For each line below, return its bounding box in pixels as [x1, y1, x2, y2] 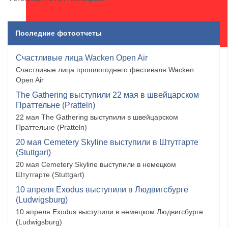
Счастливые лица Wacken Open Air [16, 53, 148, 63]
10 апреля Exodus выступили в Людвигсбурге [16, 185, 188, 194]
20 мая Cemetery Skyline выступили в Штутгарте [16, 138, 198, 147]
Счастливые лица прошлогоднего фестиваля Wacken [16, 66, 194, 74]
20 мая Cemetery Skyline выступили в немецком [16, 160, 176, 169]
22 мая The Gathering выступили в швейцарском [16, 113, 178, 122]
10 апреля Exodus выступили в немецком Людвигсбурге [16, 208, 203, 216]
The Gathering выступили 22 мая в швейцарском [16, 91, 199, 100]
